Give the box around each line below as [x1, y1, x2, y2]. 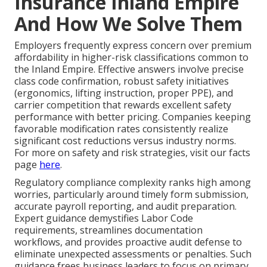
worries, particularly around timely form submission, [14, 187, 249, 201]
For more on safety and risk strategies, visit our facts [14, 145, 250, 159]
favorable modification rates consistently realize [14, 122, 228, 135]
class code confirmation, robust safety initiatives [14, 74, 229, 88]
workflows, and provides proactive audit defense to [14, 235, 242, 249]
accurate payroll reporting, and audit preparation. [14, 199, 237, 213]
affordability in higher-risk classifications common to [14, 50, 249, 64]
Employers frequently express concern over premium [14, 38, 252, 52]
